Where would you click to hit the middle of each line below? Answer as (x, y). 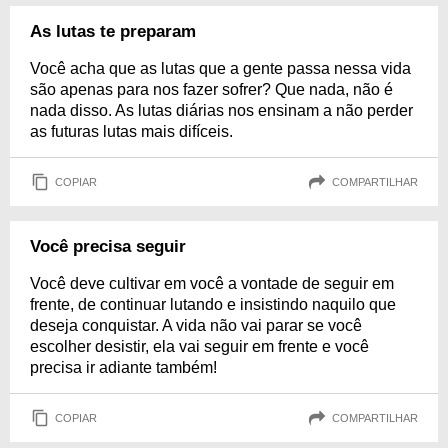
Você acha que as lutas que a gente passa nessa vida (220, 68)
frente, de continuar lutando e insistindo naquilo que (213, 304)
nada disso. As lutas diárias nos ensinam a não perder (221, 110)
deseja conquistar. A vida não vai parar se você (196, 325)
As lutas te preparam (113, 31)
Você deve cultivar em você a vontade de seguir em (212, 283)
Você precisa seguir (108, 246)
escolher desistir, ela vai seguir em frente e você (199, 346)
